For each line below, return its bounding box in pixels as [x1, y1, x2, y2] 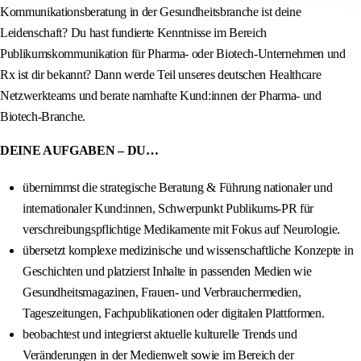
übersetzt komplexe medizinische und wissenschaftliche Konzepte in [23, 243, 354, 258]
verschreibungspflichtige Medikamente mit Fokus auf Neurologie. [23, 222, 341, 237]
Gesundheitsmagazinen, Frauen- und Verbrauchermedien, [23, 285, 301, 300]
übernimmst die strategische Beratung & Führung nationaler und [23, 180, 333, 195]
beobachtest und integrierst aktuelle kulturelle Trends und [23, 327, 297, 342]
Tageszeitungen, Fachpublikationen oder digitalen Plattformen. [23, 306, 325, 321]
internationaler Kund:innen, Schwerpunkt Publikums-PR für [23, 201, 314, 216]
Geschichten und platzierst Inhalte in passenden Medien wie [23, 264, 312, 279]
